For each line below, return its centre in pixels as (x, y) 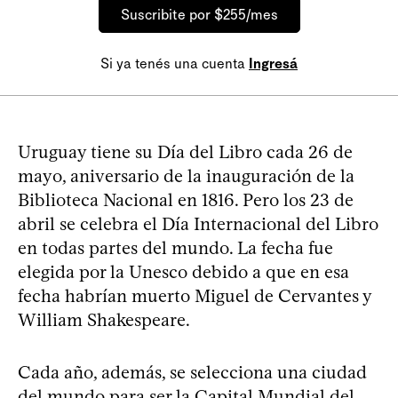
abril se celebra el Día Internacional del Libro (198, 223)
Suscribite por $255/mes (199, 14)
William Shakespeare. (104, 319)
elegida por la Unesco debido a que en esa (183, 271)
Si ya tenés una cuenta (175, 63)
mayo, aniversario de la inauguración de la (186, 175)
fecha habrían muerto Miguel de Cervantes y (195, 295)
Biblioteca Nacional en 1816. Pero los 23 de (186, 199)
